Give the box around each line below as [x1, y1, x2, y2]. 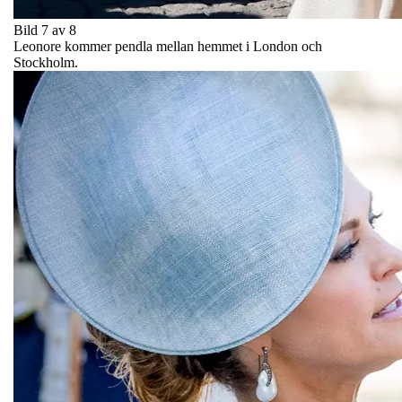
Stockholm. [13, 54, 78, 70]
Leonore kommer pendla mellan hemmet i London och [13, 38, 322, 54]
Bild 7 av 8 [13, 22, 76, 38]
